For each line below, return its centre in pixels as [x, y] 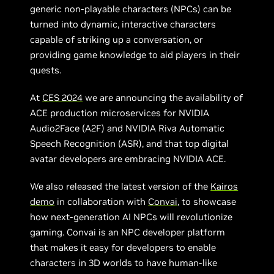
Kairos [224, 186]
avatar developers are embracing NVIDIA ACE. [128, 159]
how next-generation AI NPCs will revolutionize [131, 217]
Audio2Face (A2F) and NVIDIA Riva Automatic [128, 128]
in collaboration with [102, 202]
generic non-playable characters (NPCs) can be [131, 9]
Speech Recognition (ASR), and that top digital [130, 143]
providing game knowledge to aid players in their [135, 55]
